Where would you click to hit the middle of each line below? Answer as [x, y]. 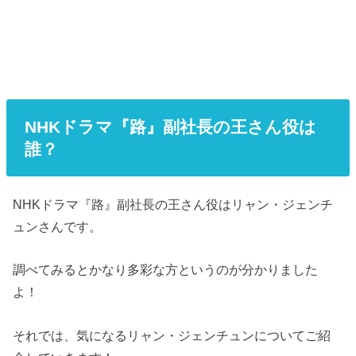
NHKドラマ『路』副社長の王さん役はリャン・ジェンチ [173, 205]
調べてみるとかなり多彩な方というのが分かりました [166, 270]
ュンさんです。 [58, 227]
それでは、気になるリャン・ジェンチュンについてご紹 [172, 335]
